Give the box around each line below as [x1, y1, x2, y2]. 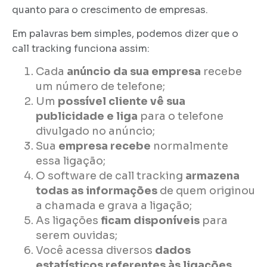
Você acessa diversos [36, 244, 155, 257]
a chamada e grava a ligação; [36, 199, 192, 213]
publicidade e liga [36, 110, 138, 123]
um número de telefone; [36, 80, 165, 94]
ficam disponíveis [101, 214, 200, 228]
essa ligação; [36, 154, 105, 168]
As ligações [36, 214, 101, 228]
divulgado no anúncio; [36, 125, 155, 138]
